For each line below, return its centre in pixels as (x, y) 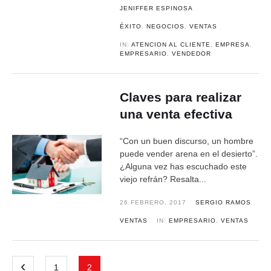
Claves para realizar (181, 97)
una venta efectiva (176, 114)
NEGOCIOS (166, 26)
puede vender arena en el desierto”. (189, 154)
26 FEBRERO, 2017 (153, 202)
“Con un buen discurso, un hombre (187, 141)
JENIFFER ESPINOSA (157, 8)
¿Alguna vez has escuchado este (184, 166)
